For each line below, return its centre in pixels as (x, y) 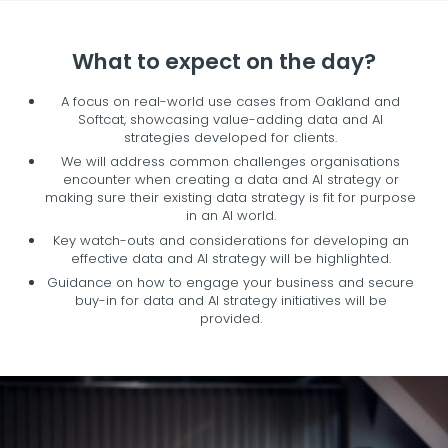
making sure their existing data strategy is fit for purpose (230, 198)
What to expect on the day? (224, 61)
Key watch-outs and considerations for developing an (230, 240)
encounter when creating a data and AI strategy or (230, 180)
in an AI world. (230, 216)
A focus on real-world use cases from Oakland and (230, 101)
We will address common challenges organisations (230, 162)
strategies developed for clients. (230, 137)
